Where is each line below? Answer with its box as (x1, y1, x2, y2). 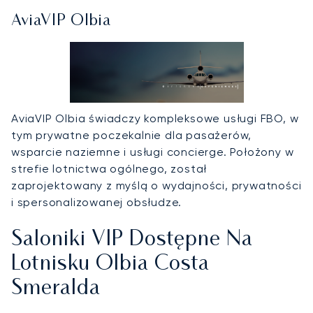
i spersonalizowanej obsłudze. (11, 195, 182, 209)
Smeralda (11, 278, 101, 299)
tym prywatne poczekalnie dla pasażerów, (11, 128, 252, 142)
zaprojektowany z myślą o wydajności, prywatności (11, 178, 302, 192)
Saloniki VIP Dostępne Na (11, 229, 253, 250)
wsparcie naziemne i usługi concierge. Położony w (11, 145, 294, 159)
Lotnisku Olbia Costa (11, 254, 210, 275)
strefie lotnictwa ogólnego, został (11, 161, 208, 175)
